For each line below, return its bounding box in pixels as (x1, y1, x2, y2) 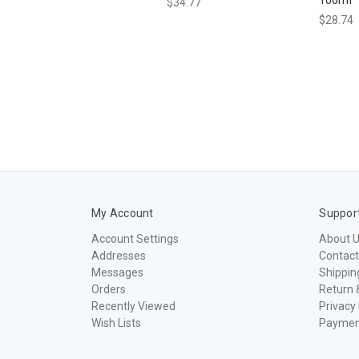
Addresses (91, 248, 146, 262)
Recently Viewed (91, 299, 175, 313)
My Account (91, 207, 154, 220)
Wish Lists (91, 316, 141, 329)
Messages (91, 265, 143, 279)
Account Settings (91, 232, 179, 245)
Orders (91, 282, 126, 296)
